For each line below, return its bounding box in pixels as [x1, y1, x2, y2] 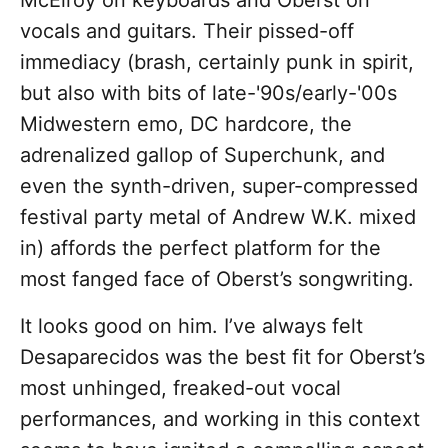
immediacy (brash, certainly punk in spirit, [20, 50, 414, 75]
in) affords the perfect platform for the [20, 236, 381, 261]
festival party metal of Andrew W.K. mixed [20, 205, 416, 230]
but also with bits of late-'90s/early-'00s [20, 81, 397, 106]
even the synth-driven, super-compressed [20, 174, 418, 199]
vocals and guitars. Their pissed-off [20, 19, 354, 44]
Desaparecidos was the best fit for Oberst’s [20, 345, 425, 370]
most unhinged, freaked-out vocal [20, 376, 341, 401]
